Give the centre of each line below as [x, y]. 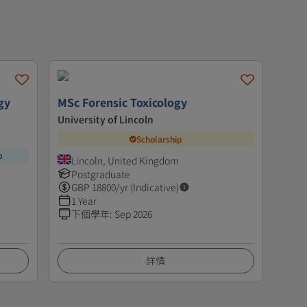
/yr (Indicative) [147, 187]
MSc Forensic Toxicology [122, 102]
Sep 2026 [133, 213]
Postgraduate [100, 174]
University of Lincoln [105, 119]
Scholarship [159, 139]
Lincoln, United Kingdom [125, 160]
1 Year [84, 200]
